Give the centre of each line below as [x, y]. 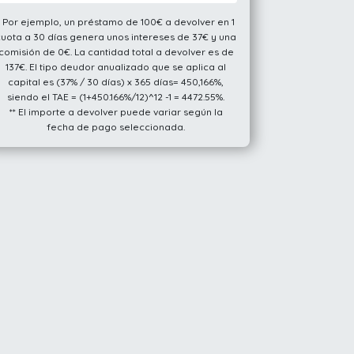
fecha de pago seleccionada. [116, 126]
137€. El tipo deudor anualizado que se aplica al [116, 66]
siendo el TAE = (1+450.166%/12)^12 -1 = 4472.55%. [116, 96]
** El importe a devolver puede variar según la [116, 111]
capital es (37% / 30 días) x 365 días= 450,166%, [116, 81]
